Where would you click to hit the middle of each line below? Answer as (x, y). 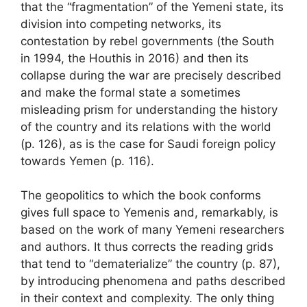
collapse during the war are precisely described (151, 75)
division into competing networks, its (121, 24)
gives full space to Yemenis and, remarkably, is (149, 212)
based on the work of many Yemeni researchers (152, 230)
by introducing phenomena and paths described (153, 281)
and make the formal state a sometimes (131, 92)
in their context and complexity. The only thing (147, 298)
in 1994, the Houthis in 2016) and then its (135, 58)
